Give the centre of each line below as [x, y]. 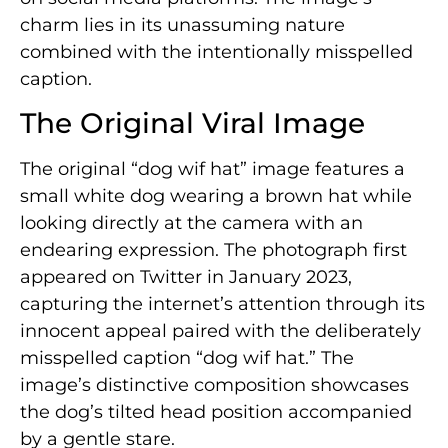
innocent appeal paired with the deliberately [220, 330]
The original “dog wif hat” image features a [212, 168]
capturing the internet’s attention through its [222, 303]
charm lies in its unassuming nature [182, 24]
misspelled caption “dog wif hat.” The [187, 357]
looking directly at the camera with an [191, 222]
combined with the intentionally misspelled [216, 51]
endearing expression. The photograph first [213, 249]
